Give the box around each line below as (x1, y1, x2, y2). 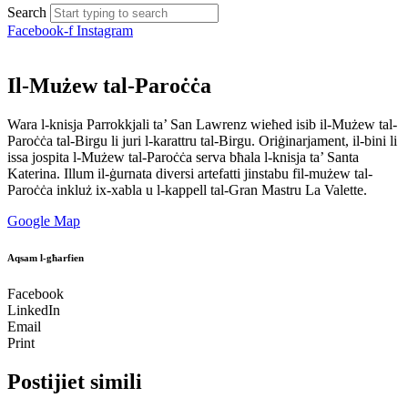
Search (7, 5, 46, 20)
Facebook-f (7, 23, 73, 38)
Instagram (76, 23, 133, 38)
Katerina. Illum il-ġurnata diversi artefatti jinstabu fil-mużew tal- (7, 165, 372, 181)
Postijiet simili (7, 369, 142, 393)
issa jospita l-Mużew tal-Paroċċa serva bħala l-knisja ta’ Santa (7, 148, 359, 165)
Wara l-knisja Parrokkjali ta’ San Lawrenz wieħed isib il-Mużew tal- (7, 116, 397, 132)
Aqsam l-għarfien (7, 251, 84, 263)
